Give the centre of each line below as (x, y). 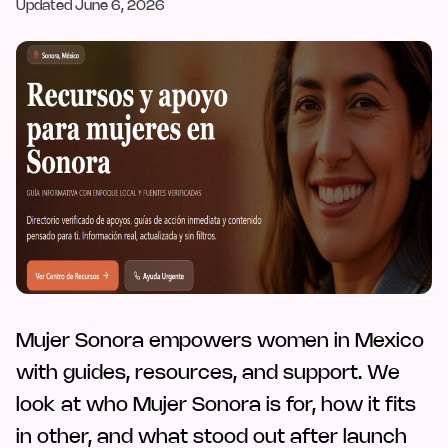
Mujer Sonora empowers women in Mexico (220, 341)
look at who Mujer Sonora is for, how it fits (216, 405)
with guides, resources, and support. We (208, 373)
